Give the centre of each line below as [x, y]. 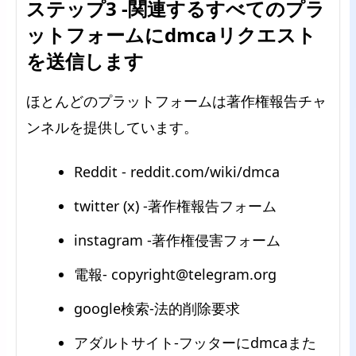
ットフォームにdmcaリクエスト [171, 34]
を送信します [85, 60]
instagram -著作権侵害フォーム [177, 240]
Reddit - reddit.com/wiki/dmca [177, 171]
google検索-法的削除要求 [157, 308]
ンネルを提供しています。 [112, 127]
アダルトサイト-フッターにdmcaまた [195, 342]
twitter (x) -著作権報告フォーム [175, 205]
